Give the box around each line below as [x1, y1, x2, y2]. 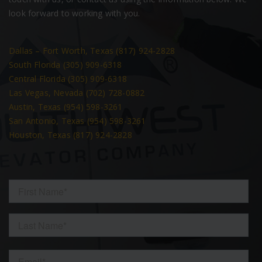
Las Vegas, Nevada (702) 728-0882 [9, 87, 145, 98]
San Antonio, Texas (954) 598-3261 [9, 115, 146, 126]
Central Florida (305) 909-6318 [9, 73, 127, 84]
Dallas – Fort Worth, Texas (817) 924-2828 [9, 44, 175, 56]
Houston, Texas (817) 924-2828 [9, 129, 132, 140]
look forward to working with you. [9, 7, 140, 19]
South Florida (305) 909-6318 [9, 58, 122, 70]
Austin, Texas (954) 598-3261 [9, 101, 123, 112]
